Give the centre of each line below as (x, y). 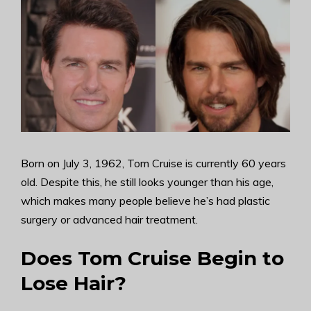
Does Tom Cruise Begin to (152, 258)
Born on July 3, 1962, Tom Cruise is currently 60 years (153, 163)
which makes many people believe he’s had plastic (145, 201)
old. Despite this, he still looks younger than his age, (147, 182)
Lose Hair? (74, 283)
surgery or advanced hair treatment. (109, 219)
